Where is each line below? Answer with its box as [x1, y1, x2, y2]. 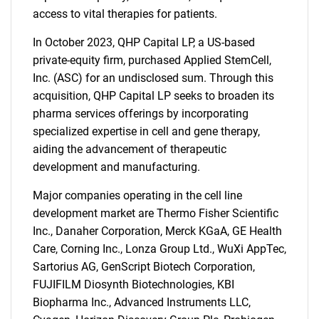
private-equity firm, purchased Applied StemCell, [33, 53, 271, 67]
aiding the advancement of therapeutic [33, 142, 226, 156]
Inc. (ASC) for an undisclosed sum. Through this [33, 71, 273, 85]
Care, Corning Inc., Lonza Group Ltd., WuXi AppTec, [33, 242, 286, 256]
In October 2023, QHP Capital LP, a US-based [33, 36, 255, 49]
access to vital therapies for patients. [33, 7, 217, 21]
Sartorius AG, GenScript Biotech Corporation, [33, 260, 255, 273]
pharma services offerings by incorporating [33, 107, 249, 120]
